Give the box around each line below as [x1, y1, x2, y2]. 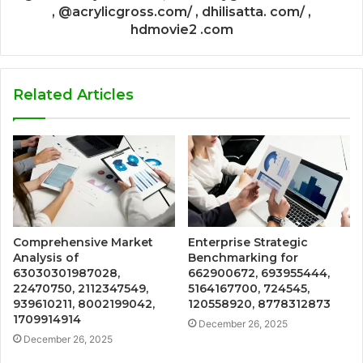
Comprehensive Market [13, 234, 153, 250]
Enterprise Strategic [188, 234, 308, 250]
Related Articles [13, 86, 134, 104]
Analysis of [13, 250, 79, 265]
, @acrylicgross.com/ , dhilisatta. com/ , [52, 4, 311, 19]
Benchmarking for [188, 250, 298, 265]
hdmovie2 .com [130, 22, 233, 37]
